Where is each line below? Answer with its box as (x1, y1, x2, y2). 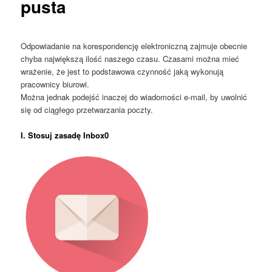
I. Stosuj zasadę (21, 129, 81, 141)
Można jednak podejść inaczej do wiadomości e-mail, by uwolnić (21, 90, 248, 103)
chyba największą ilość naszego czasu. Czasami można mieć (21, 52, 240, 64)
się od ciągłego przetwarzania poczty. (21, 103, 154, 115)
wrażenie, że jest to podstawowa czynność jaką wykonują (21, 65, 224, 77)
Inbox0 (81, 129, 109, 141)
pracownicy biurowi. (21, 78, 90, 90)
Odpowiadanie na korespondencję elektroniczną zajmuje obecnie (21, 39, 248, 52)
